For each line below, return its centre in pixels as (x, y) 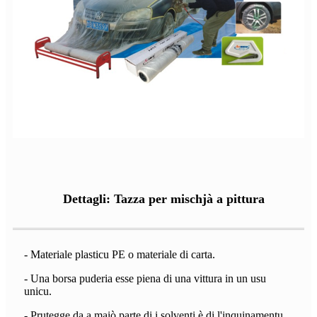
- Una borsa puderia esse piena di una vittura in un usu (145, 278)
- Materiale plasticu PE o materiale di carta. (120, 254)
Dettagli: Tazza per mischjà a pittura (164, 198)
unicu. (38, 291)
